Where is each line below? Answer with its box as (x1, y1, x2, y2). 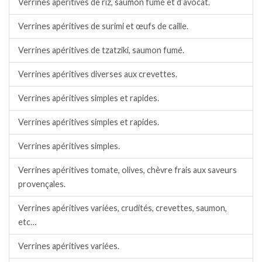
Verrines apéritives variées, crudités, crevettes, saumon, (18, 203, 227, 213)
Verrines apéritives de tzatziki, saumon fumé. (18, 45, 184, 56)
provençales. (18, 179, 65, 189)
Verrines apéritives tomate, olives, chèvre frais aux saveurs (18, 165, 237, 175)
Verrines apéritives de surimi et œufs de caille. (18, 21, 188, 32)
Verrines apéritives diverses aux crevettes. (18, 69, 177, 80)
